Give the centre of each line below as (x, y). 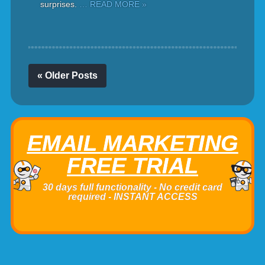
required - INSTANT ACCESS (132, 197)
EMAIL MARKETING (132, 143)
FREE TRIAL (132, 166)
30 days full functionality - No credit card (132, 187)
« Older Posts (67, 75)
